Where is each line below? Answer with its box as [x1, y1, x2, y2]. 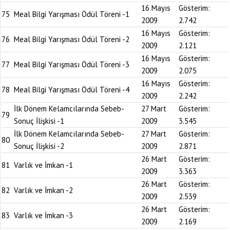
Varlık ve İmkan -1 [14, 160, 73, 170]
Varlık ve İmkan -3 [14, 210, 73, 220]
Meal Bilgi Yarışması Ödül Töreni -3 [14, 60, 129, 69]
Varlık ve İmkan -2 [14, 185, 73, 195]
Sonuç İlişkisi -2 [14, 141, 64, 151]
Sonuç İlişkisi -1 [14, 116, 64, 126]
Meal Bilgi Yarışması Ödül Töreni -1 [14, 9, 129, 19]
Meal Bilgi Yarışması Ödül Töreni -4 [14, 85, 129, 94]
